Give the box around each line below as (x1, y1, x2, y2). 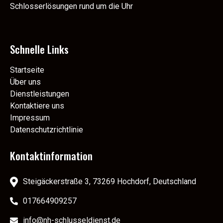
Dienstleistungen (10, 89, 69, 99)
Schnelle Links (10, 41, 69, 57)
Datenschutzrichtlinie (10, 125, 83, 135)
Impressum (10, 113, 50, 123)
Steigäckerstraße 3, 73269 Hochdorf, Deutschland (23, 177, 196, 187)
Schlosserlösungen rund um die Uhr (10, 1, 133, 11)
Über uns (10, 77, 41, 87)
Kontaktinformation (10, 148, 93, 164)
